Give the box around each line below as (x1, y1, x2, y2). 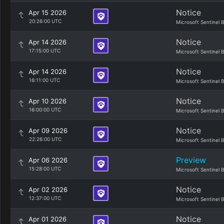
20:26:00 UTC (28, 18, 61, 24)
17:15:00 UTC (28, 47, 60, 53)
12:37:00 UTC (28, 195, 61, 201)
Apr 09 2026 (28, 126, 67, 134)
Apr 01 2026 (28, 215, 66, 223)
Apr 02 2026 (28, 185, 67, 193)
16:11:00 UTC (28, 77, 60, 83)
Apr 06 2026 (28, 156, 67, 164)
